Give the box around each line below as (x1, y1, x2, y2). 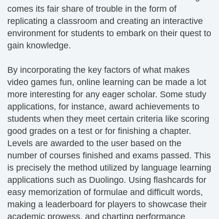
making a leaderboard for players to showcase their (7, 199, 207, 209)
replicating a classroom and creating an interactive (7, 16, 203, 26)
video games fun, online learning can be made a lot (7, 77, 206, 87)
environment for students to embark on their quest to (7, 28, 211, 38)
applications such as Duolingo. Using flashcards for (7, 175, 206, 185)
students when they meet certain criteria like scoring (7, 114, 209, 124)
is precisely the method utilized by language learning (7, 163, 211, 173)
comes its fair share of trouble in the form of (7, 4, 176, 14)
